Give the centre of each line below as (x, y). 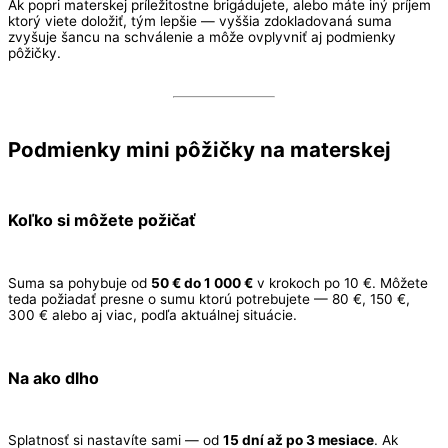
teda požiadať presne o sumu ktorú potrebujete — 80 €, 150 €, (209, 298)
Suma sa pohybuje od (79, 282)
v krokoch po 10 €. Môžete (340, 282)
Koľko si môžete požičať (102, 220)
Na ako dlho (53, 377)
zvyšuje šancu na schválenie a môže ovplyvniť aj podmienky (202, 36)
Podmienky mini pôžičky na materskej (199, 150)
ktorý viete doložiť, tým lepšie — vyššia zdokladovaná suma (200, 20)
